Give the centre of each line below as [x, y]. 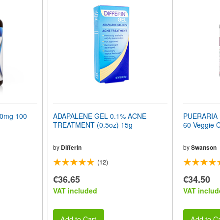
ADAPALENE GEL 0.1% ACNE [99, 116]
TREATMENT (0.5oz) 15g [93, 125]
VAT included [75, 191]
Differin [71, 147]
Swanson [204, 147]
